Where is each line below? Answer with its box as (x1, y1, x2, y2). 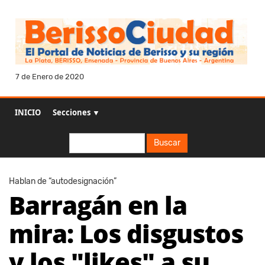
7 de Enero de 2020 (15, 72, 84, 82)
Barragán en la (9, 188, 187, 222)
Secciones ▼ (53, 107, 100, 118)
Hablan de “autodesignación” (9, 176, 117, 187)
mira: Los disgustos (9, 216, 243, 251)
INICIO (15, 107, 41, 118)
